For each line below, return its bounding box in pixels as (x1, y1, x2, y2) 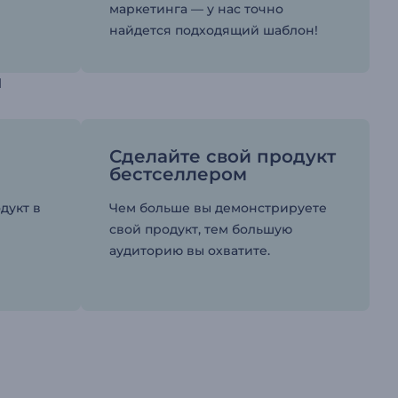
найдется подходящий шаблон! (108, 22, 318, 39)
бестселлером (108, 163, 247, 186)
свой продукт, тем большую (108, 221, 292, 238)
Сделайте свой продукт (108, 146, 336, 168)
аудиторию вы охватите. (108, 243, 270, 259)
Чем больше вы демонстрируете (108, 200, 327, 217)
